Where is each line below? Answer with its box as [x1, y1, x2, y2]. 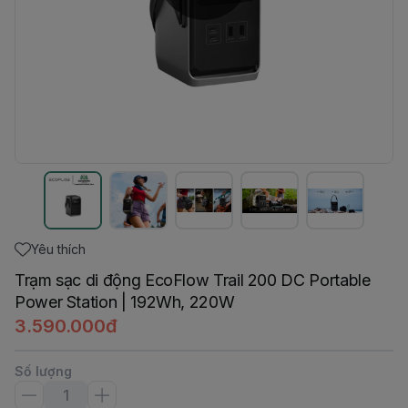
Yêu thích [31, 241, 86, 257]
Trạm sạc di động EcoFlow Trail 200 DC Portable [15, 270, 371, 290]
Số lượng [15, 363, 72, 379]
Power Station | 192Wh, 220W [15, 292, 235, 311]
